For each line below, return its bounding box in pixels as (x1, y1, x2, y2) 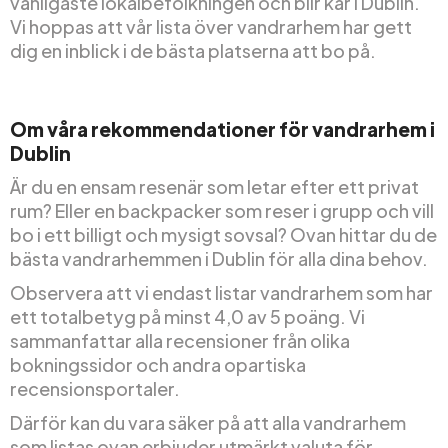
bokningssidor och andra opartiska (10, 352, 306, 376)
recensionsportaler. (10, 376, 180, 400)
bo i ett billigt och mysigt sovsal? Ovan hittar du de (10, 222, 437, 246)
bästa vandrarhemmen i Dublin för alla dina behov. (10, 246, 428, 270)
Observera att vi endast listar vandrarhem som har (10, 280, 433, 304)
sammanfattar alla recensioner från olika (10, 328, 350, 352)
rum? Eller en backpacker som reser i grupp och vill (10, 198, 434, 222)
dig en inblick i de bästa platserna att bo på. (10, 38, 376, 62)
